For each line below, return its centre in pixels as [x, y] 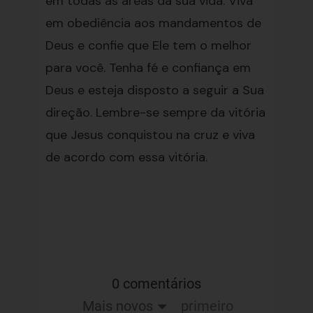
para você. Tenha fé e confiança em [148, 68]
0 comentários [156, 284]
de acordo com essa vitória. [126, 157]
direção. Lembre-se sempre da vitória [155, 112]
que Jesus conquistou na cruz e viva [150, 135]
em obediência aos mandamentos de [153, 23]
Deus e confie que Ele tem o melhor [148, 45]
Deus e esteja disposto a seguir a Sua [154, 90]
